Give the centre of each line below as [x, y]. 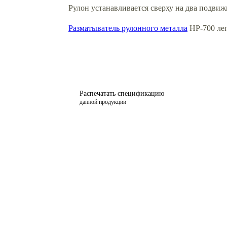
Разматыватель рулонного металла [128, 28]
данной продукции [103, 102]
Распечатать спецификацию [122, 93]
